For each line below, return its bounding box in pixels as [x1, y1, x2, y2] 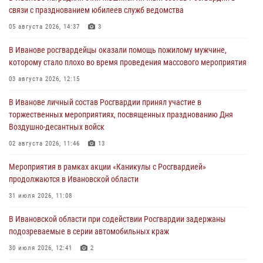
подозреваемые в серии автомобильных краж [9, 227, 169, 237]
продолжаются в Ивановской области [9, 174, 139, 184]
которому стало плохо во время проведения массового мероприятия [9, 58, 247, 68]
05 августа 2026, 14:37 [9, 23, 80, 31]
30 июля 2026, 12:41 [9, 244, 72, 252]
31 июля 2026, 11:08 [9, 192, 72, 200]
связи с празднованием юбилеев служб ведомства [9, 5, 184, 15]
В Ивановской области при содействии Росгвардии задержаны [9, 214, 226, 224]
